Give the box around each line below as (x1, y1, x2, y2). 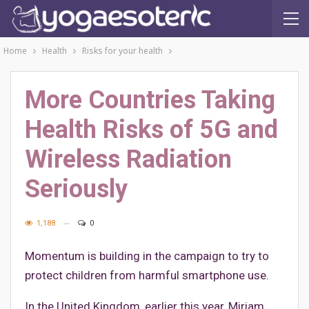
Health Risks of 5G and (25, 115, 278, 144)
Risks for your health (82, 45, 163, 57)
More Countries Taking (25, 86, 275, 114)
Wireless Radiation (25, 145, 232, 174)
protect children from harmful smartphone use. (25, 268, 269, 282)
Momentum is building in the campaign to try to (25, 249, 269, 263)
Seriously (25, 175, 128, 203)
